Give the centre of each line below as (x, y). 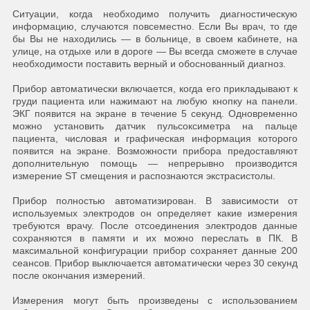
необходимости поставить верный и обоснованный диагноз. (149, 64)
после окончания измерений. (79, 276)
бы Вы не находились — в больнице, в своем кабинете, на (155, 39)
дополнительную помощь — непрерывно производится (155, 164)
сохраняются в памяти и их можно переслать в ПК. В (155, 238)
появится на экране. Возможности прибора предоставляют (155, 151)
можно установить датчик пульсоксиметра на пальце (155, 126)
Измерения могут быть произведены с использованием (155, 301)
